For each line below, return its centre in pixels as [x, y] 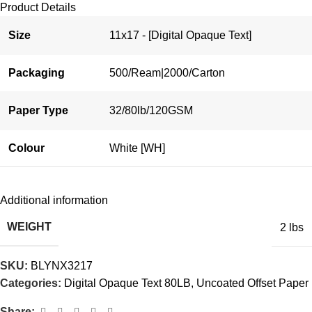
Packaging [37, 73]
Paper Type [38, 111]
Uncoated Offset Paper [252, 283]
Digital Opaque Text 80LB [127, 283]
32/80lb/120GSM [151, 111]
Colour [26, 148]
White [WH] [137, 148]
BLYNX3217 [62, 266]
